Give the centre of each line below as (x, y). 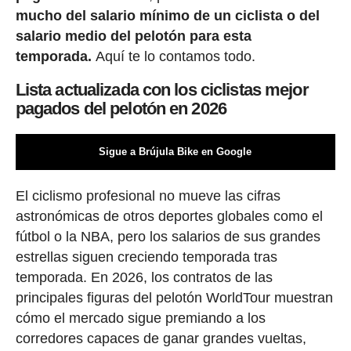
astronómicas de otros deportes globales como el (169, 216)
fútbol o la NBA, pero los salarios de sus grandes (168, 236)
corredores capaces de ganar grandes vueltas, (161, 338)
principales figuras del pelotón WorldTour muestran (174, 297)
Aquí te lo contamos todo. (175, 56)
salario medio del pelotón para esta (133, 36)
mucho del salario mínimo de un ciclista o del (167, 15)
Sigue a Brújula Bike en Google (175, 151)
